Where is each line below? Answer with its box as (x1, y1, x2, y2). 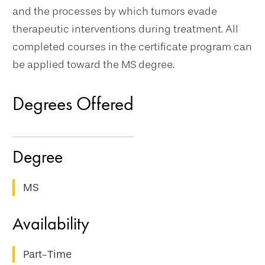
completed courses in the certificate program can (12, 40, 252, 53)
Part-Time (23, 248, 72, 261)
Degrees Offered (12, 92, 134, 116)
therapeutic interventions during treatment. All (12, 22, 238, 35)
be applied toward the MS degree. (12, 58, 174, 71)
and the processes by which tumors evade (12, 5, 217, 18)
